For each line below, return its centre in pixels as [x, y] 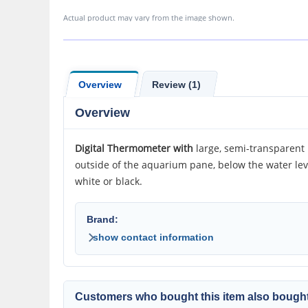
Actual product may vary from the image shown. [149, 18]
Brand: [102, 219]
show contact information [153, 237]
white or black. [109, 181]
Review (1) [176, 84]
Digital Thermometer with [134, 148]
